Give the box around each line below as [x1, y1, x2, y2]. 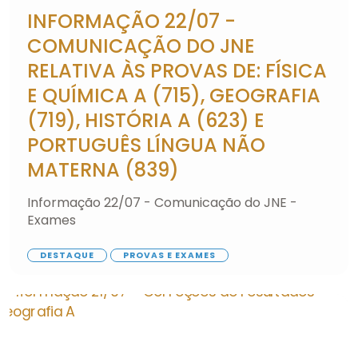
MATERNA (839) [27, 156, 179, 183]
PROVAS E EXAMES [123, 249, 216, 261]
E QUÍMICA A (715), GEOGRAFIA [27, 82, 320, 109]
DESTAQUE [40, 249, 94, 261]
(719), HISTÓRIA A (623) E [27, 106, 265, 133]
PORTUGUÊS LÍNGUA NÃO [27, 131, 265, 158]
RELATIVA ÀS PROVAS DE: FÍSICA [27, 57, 327, 84]
